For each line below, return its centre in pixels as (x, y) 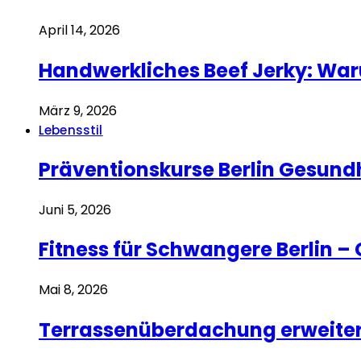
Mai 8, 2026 (73, 290)
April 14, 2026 (79, 30)
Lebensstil (71, 130)
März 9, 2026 (78, 110)
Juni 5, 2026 (75, 210)
